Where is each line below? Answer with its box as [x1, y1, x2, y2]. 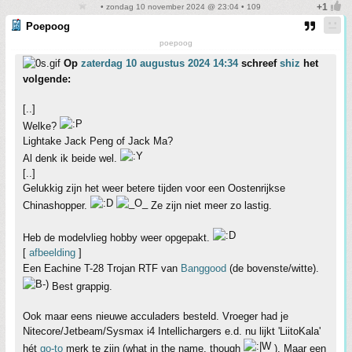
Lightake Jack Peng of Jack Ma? [23, 134, 173, 147]
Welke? [23, 119, 60, 132]
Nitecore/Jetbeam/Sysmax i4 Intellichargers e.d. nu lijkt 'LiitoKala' [23, 324, 321, 337]
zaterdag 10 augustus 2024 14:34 [81, 57, 238, 69]
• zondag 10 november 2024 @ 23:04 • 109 [97, 2, 261, 11]
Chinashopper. [23, 199, 90, 211]
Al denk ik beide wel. [23, 152, 120, 164]
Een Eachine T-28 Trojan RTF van [23, 262, 181, 274]
